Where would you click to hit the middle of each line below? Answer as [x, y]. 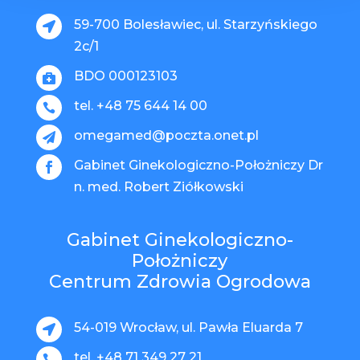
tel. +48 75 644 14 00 [140, 105]
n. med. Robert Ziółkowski [158, 186]
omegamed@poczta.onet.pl [166, 135]
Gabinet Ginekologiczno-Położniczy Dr [198, 165]
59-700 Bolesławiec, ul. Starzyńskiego [195, 24]
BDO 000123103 [125, 76]
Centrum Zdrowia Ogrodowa [180, 281]
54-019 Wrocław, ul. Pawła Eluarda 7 [188, 327]
